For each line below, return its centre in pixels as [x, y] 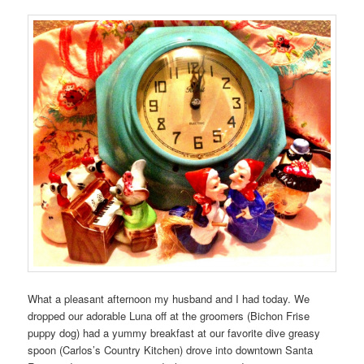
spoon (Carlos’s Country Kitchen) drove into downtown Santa [171, 349]
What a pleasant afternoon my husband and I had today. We [169, 298]
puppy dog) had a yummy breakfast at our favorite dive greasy [174, 332]
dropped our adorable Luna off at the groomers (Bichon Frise [169, 315]
